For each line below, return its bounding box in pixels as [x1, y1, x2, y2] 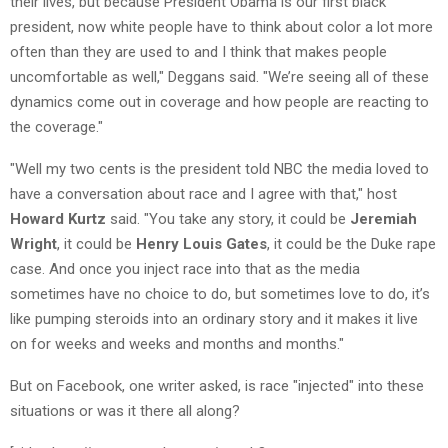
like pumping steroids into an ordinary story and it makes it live [10, 309, 418, 328]
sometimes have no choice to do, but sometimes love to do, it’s [10, 284, 430, 303]
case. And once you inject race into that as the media [10, 259, 360, 278]
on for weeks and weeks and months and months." [10, 334, 344, 353]
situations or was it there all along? [10, 401, 240, 420]
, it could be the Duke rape [267, 234, 436, 253]
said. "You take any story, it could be [106, 209, 350, 228]
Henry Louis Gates [132, 234, 267, 253]
